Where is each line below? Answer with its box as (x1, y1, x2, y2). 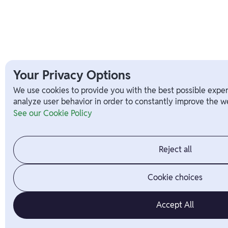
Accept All (156, 199, 194, 210)
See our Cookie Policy (13, 108, 92, 119)
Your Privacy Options (13, 67, 131, 83)
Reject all (158, 144, 192, 155)
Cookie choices (148, 172, 203, 183)
